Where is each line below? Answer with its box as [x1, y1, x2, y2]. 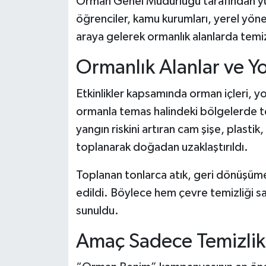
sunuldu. [75, 204, 119, 217]
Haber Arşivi [31, 59, 91, 69]
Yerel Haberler [31, 29, 103, 39]
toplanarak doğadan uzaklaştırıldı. [75, 141, 248, 153]
